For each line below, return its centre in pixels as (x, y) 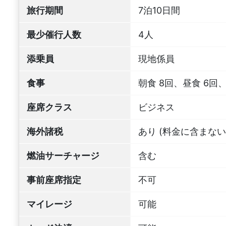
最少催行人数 (54, 34)
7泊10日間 (159, 10)
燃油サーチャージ (63, 155)
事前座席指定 (54, 180)
